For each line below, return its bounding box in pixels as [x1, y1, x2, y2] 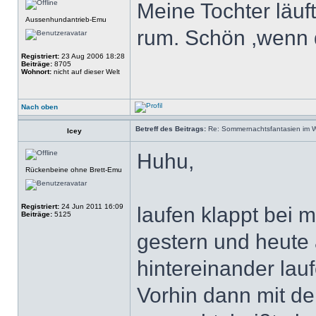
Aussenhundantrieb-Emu [25, 16, 107, 23]
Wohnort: [21, 68, 51, 75]
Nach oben [21, 103, 58, 111]
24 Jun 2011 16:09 [59, 202, 123, 210]
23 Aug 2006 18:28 [59, 52, 125, 60]
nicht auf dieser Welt [51, 68, 120, 75]
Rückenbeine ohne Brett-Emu [25, 166, 122, 174]
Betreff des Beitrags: [135, 125, 206, 133]
